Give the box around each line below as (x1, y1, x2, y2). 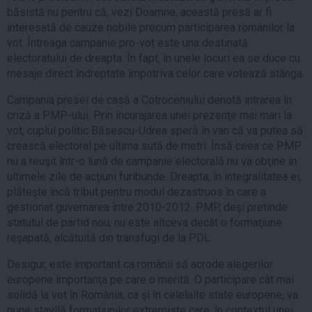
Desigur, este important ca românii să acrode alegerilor (7, 257, 273, 271)
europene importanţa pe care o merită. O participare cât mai (7, 272, 294, 286)
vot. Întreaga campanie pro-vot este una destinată (7, 36, 248, 49)
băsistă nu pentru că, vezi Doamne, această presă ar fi (7, 5, 272, 19)
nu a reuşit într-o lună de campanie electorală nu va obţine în (7, 154, 297, 168)
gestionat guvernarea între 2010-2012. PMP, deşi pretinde (7, 200, 288, 214)
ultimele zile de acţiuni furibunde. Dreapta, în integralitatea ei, (7, 169, 302, 183)
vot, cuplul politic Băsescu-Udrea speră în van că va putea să (7, 123, 303, 137)
